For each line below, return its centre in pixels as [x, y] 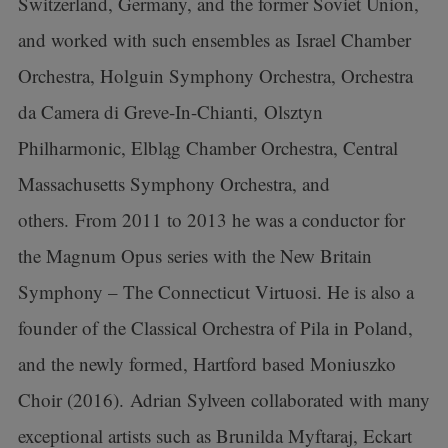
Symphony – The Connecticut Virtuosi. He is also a [215, 291]
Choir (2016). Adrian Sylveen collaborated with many [223, 399]
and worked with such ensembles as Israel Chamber [214, 39]
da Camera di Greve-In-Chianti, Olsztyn [170, 111]
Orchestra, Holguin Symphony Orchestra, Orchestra [215, 75]
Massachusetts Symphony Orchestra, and [173, 183]
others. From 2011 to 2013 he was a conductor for [211, 219]
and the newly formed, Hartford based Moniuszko [206, 363]
